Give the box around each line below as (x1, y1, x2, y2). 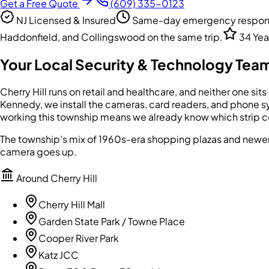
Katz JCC (38, 248, 79, 261)
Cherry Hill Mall (38, 198, 105, 211)
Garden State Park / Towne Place (38, 214, 185, 228)
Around (14, 171, 50, 184)
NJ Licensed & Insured (14, 13, 116, 26)
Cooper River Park (38, 231, 119, 244)
